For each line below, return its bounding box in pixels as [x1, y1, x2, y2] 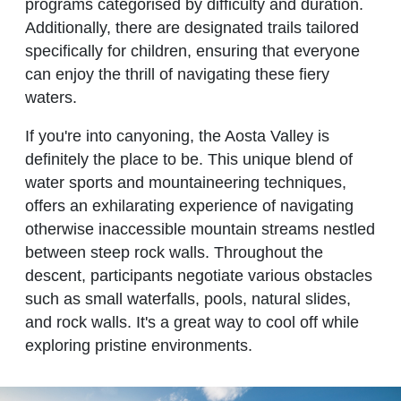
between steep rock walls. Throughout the [25, 243, 323, 261]
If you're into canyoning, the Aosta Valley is [25, 126, 329, 145]
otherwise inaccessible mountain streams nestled [25, 219, 375, 238]
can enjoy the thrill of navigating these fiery [25, 64, 329, 83]
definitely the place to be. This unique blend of [25, 149, 353, 168]
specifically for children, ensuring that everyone [25, 41, 360, 60]
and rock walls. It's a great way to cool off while [25, 312, 359, 331]
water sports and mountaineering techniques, [25, 173, 346, 192]
